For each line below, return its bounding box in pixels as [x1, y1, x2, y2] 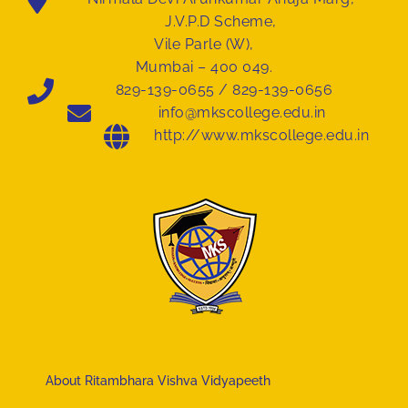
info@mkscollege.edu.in [158, 104, 326, 122]
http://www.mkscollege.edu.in [154, 127, 370, 145]
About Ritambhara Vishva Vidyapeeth [46, 373, 270, 389]
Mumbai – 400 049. [135, 58, 273, 76]
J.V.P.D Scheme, [165, 13, 277, 31]
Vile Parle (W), [154, 36, 254, 54]
